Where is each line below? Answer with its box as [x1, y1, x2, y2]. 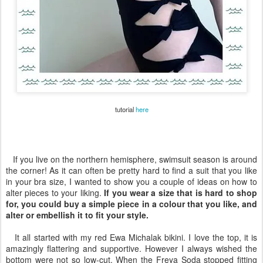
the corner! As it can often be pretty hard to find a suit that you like [6, 164, 257, 176]
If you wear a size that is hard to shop [104, 187, 258, 198]
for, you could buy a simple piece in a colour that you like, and [6, 198, 257, 210]
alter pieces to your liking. [6, 187, 104, 198]
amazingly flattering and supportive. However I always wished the [6, 242, 257, 254]
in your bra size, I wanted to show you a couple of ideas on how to [6, 176, 257, 187]
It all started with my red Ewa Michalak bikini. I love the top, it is [6, 231, 257, 243]
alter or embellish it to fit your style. [6, 209, 149, 221]
